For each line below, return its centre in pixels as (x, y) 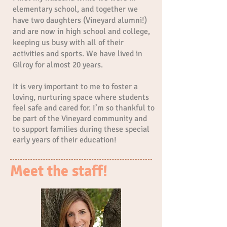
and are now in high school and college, (81, 31)
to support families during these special (81, 129)
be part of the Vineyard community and (80, 119)
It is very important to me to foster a (75, 87)
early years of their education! (65, 140)
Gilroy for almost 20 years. (58, 65)
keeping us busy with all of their (68, 43)
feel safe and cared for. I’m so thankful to (84, 108)
